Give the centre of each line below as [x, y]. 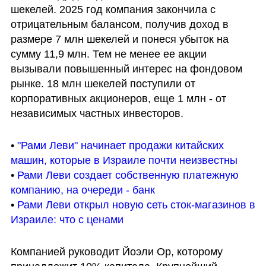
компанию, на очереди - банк [83, 190]
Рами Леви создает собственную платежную [128, 175]
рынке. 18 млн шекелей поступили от [103, 84]
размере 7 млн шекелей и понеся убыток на [119, 39]
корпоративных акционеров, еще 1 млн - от [118, 99]
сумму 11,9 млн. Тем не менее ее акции [108, 54]
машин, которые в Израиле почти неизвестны [124, 161]
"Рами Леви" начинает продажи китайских [120, 146]
